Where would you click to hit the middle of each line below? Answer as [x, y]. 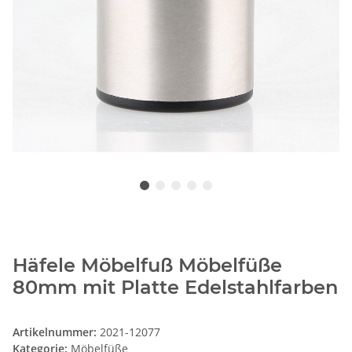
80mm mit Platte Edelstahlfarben [175, 288]
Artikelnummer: [56, 332]
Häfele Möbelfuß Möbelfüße [147, 266]
